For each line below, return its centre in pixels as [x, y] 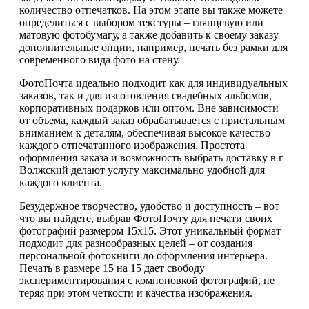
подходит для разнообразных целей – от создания [136, 243]
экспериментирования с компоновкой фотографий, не [147, 281]
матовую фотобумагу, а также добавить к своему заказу [149, 35]
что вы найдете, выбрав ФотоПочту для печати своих [146, 219]
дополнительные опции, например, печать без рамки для [153, 48]
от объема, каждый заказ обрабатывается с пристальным [152, 121]
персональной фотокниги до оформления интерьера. [143, 256]
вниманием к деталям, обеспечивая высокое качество [145, 133]
